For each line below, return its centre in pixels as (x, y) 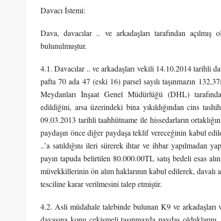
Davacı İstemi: (63, 10)
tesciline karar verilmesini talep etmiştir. (101, 184)
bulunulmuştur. (64, 45)
